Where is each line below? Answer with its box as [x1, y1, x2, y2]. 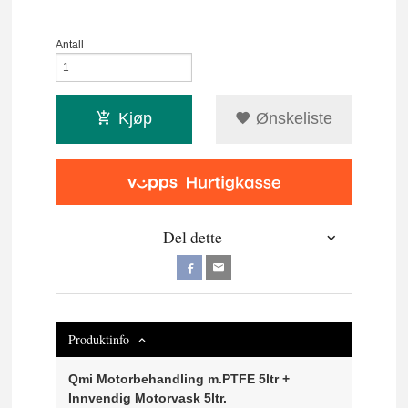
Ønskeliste [251, 108, 333, 127]
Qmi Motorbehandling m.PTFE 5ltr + [68, 372, 291, 387]
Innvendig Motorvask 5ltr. [68, 391, 228, 406]
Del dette [162, 227, 222, 249]
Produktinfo [68, 331, 130, 349]
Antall [56, 37, 85, 51]
